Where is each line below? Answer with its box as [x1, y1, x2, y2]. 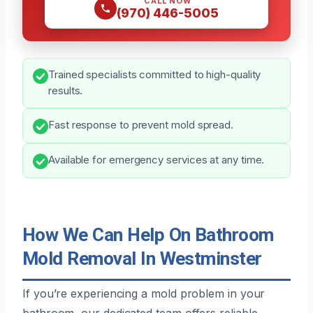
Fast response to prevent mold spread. [48, 118, 234, 131]
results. [48, 84, 83, 97]
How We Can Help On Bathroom [22, 224, 274, 245]
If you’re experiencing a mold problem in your [22, 286, 265, 300]
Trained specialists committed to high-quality [48, 68, 261, 81]
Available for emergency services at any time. [48, 153, 265, 166]
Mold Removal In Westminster [22, 247, 262, 269]
